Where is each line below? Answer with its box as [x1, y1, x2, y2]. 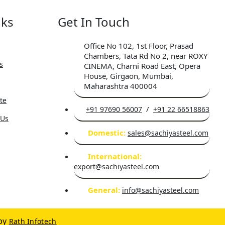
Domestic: [88, 128, 126, 138]
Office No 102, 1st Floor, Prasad [84, 41, 193, 51]
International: [88, 151, 142, 161]
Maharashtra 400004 [84, 81, 157, 91]
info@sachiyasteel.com [122, 185, 199, 195]
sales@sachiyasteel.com [128, 128, 208, 138]
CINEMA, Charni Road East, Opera [84, 61, 200, 71]
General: [88, 185, 120, 195]
